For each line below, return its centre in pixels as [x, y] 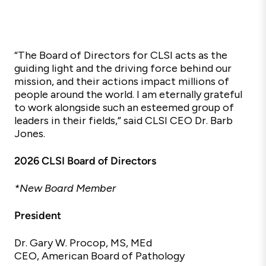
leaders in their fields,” [68, 121]
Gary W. [48, 243]
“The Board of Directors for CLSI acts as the [121, 55]
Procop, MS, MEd [111, 243]
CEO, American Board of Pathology [99, 256]
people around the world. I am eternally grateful [128, 94]
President [38, 216]
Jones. [30, 134]
